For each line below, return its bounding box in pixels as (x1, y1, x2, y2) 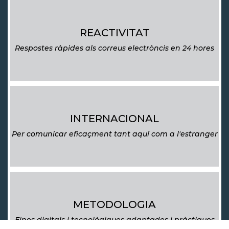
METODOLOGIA (73, 198, 156, 211)
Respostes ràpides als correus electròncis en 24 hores (15, 43, 214, 53)
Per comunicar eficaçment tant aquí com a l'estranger (11, 129, 218, 139)
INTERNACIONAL (70, 112, 159, 125)
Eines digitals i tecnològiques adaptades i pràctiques (14, 215, 215, 225)
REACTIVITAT (79, 27, 150, 39)
